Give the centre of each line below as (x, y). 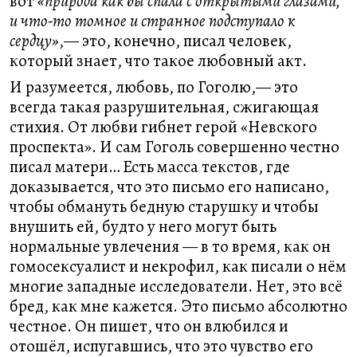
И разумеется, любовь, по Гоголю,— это (154, 87)
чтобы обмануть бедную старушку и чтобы (164, 206)
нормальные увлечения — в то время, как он (170, 246)
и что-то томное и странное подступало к (152, 21)
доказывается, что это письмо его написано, (169, 186)
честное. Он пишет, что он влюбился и (149, 326)
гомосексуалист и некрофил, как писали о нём (178, 266)
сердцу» (34, 41)
